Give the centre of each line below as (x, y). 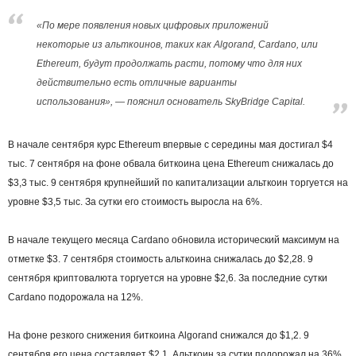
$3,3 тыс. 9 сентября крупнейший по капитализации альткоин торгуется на (178, 182)
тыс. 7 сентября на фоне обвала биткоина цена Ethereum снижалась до (171, 163)
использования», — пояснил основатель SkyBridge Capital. (171, 101)
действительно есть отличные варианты (137, 82)
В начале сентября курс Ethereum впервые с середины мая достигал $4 (170, 144)
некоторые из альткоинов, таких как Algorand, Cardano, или (177, 44)
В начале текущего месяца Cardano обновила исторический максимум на (174, 240)
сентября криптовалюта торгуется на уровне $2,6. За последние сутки (168, 278)
